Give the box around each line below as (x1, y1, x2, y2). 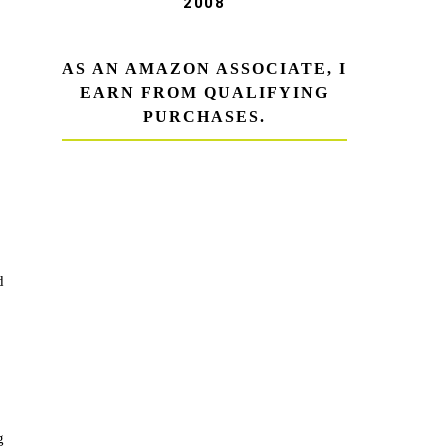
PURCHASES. (142, 107, 266, 125)
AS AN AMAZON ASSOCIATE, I (61, 59, 347, 77)
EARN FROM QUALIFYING (79, 83, 329, 101)
